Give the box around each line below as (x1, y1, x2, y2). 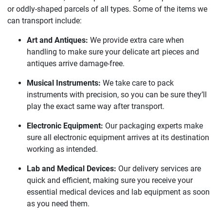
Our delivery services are (116, 164, 201, 173)
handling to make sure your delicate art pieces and (27, 47, 199, 56)
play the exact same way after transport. (27, 102, 164, 111)
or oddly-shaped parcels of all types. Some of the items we (7, 4, 207, 14)
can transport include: (7, 16, 82, 25)
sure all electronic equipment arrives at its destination (27, 133, 209, 142)
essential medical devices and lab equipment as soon (27, 187, 210, 197)
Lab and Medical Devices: (27, 164, 116, 173)
